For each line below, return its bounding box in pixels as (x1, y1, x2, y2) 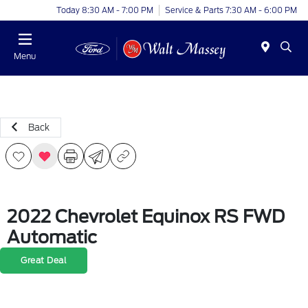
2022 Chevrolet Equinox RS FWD (7, 206, 285, 227)
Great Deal (21, 255, 67, 265)
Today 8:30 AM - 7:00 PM (56, 5, 153, 15)
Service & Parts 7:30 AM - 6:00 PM (165, 5, 297, 15)
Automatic (7, 227, 97, 247)
